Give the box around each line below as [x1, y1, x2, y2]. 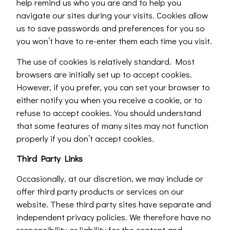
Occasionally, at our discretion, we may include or [16, 172, 204, 185]
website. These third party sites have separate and [16, 198, 212, 210]
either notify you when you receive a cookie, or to [16, 93, 203, 106]
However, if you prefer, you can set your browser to [16, 81, 210, 93]
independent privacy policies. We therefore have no [16, 211, 212, 223]
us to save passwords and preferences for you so [16, 22, 205, 34]
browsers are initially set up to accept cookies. [16, 68, 193, 80]
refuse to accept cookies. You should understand [16, 106, 202, 119]
